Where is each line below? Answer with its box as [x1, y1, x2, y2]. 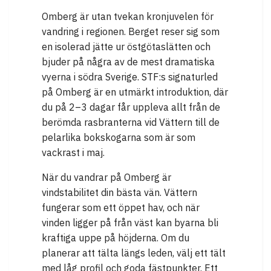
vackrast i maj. [42, 146, 105, 158]
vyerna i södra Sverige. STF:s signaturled [42, 70, 218, 83]
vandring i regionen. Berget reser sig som [42, 25, 220, 38]
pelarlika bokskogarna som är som [42, 131, 195, 143]
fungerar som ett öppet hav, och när [42, 201, 200, 214]
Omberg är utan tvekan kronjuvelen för [42, 10, 214, 22]
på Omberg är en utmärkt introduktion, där [42, 85, 228, 98]
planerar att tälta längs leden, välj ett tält [42, 246, 226, 259]
